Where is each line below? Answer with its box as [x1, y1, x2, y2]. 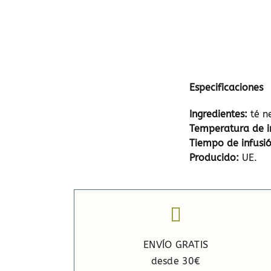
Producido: [189, 151, 239, 163]
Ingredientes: [189, 108, 250, 120]
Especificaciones [189, 81, 263, 93]
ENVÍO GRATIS [143, 238, 209, 250]
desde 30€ [151, 255, 201, 267]
